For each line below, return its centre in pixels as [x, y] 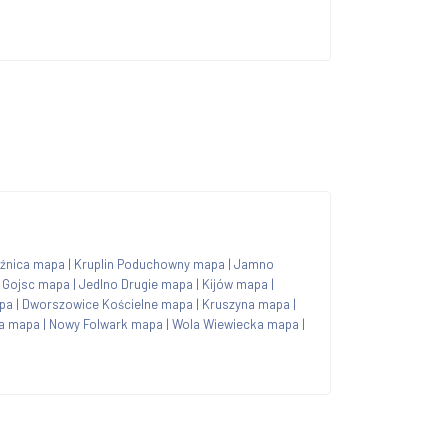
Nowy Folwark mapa [106, 323]
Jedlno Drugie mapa [136, 283]
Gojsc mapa [36, 283]
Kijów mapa [235, 283]
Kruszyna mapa [246, 303]
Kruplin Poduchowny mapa [149, 263]
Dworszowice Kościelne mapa [107, 303]
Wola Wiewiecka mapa [235, 323]
